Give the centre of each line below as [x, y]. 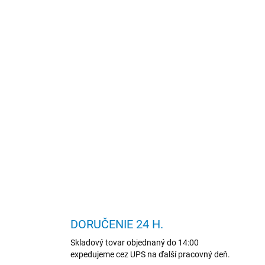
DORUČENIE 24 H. [117, 224]
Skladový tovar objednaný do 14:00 [135, 243]
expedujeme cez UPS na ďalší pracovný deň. [151, 255]
